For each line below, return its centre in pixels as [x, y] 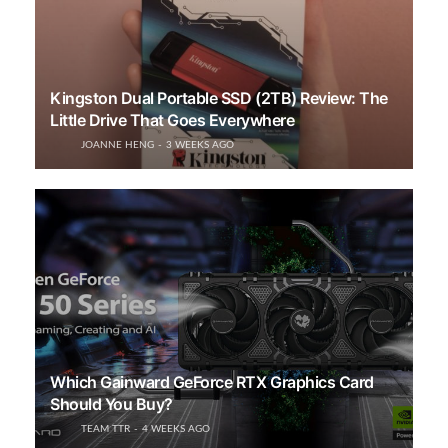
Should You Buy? [111, 404]
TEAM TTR [105, 429]
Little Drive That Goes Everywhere [172, 119]
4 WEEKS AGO [176, 429]
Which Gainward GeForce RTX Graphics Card [212, 382]
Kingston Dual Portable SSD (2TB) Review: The [219, 97]
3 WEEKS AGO [200, 144]
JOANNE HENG [117, 144]
